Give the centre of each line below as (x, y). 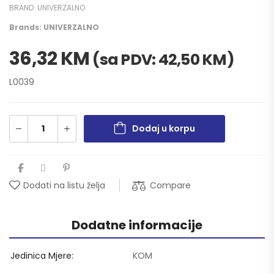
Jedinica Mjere (41, 255)
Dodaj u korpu (164, 128)
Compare (170, 185)
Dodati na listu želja (64, 185)
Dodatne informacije (137, 225)
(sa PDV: (125, 59)
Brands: (26, 27)
